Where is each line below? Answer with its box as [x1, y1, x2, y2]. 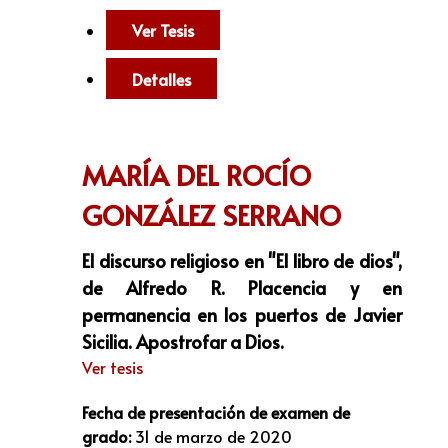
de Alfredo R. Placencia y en [82, 275, 402, 301]
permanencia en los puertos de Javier [82, 302, 402, 328]
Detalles [132, 67, 191, 90]
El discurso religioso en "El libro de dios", [82, 248, 402, 274]
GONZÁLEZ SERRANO [82, 196, 341, 235]
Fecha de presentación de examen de [82, 400, 350, 423]
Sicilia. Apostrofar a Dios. [82, 329, 284, 355]
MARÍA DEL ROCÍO [82, 156, 311, 195]
